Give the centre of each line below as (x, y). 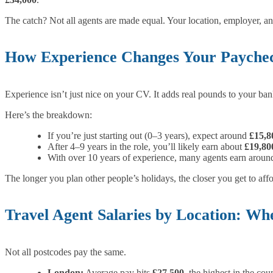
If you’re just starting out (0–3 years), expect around (148, 135)
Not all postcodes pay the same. (66, 252)
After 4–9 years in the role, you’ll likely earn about (146, 146)
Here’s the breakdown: (48, 115)
